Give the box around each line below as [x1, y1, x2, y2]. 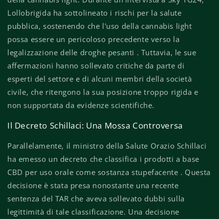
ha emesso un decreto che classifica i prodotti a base [7, 154, 199, 164]
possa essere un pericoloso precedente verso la [7, 34, 180, 44]
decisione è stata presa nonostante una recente [7, 180, 179, 191]
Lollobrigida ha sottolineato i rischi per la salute [7, 8, 182, 18]
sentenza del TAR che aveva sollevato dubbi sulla [7, 194, 185, 204]
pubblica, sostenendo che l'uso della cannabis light [7, 21, 192, 31]
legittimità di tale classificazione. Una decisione [7, 207, 180, 217]
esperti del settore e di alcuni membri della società [7, 74, 192, 84]
